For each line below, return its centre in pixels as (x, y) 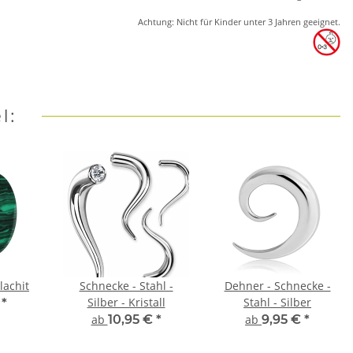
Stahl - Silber (277, 303)
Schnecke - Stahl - (126, 286)
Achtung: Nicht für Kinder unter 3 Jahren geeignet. (239, 22)
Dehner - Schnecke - (277, 286)
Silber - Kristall (126, 303)
